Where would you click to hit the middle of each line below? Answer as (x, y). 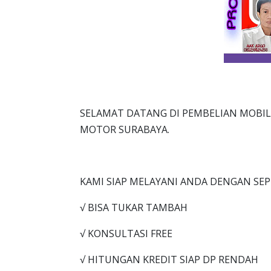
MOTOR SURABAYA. (125, 130)
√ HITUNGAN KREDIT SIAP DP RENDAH (169, 260)
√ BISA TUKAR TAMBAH (134, 208)
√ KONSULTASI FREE (126, 234)
